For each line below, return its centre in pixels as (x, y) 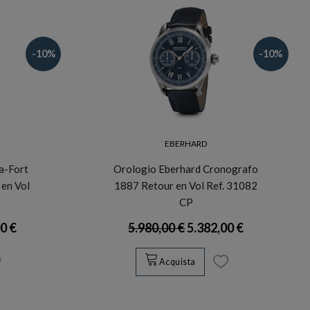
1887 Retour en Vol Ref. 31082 (186, 185)
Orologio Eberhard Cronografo (186, 168)
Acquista (177, 262)
